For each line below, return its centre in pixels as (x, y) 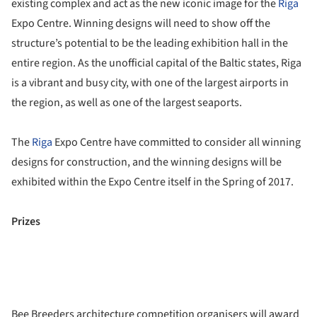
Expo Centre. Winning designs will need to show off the (141, 24)
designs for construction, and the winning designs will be (146, 162)
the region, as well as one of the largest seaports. (127, 103)
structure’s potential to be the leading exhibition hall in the (150, 44)
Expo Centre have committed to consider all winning (177, 143)
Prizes (26, 222)
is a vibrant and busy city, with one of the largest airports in (150, 83)
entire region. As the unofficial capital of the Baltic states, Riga (156, 63)
